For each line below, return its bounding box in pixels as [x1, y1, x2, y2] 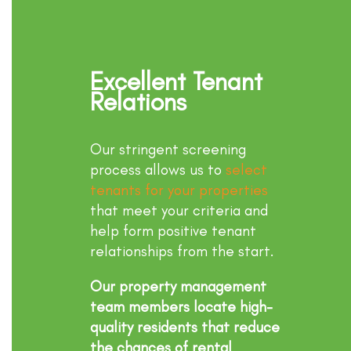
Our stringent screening [90, 139, 246, 158]
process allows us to [90, 160, 226, 179]
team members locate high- [90, 297, 273, 316]
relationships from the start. [90, 241, 274, 260]
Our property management [90, 277, 266, 295]
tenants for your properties [90, 180, 268, 199]
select [226, 160, 267, 179]
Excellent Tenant [90, 66, 262, 96]
